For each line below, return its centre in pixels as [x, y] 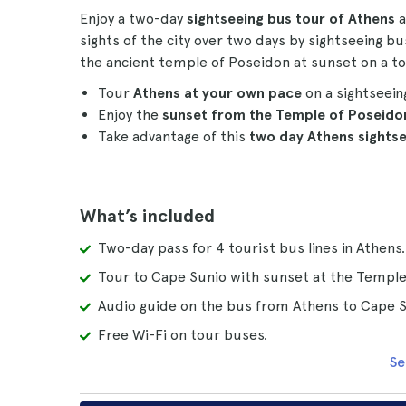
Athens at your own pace [217, 93]
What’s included [147, 216]
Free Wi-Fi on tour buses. [183, 335]
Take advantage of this [174, 136]
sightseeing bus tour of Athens [291, 19]
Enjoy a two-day [133, 19]
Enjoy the [130, 115]
